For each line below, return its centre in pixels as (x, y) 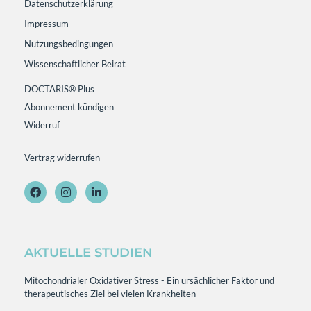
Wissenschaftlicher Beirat (75, 64)
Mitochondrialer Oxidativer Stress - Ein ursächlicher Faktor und (149, 281)
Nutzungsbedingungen (69, 44)
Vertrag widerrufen (62, 158)
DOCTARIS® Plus (59, 89)
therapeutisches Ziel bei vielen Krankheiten (110, 294)
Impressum (47, 24)
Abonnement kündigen (69, 107)
